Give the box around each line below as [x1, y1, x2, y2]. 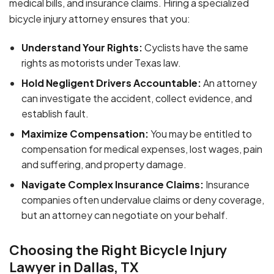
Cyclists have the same [143, 40, 248, 54]
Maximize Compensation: [21, 127, 149, 140]
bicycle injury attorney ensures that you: [9, 12, 190, 25]
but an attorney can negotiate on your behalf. [21, 208, 228, 221]
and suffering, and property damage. [21, 157, 187, 171]
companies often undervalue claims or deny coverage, [21, 193, 264, 206]
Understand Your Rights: [21, 40, 143, 54]
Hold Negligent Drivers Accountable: [21, 76, 201, 89]
